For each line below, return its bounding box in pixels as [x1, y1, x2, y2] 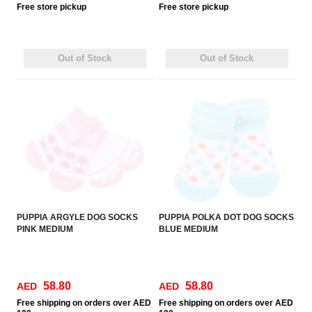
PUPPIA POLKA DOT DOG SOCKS [159, 212, 295, 222]
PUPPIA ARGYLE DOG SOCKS [17, 212, 139, 222]
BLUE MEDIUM [159, 224, 219, 234]
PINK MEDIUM [17, 224, 74, 234]
